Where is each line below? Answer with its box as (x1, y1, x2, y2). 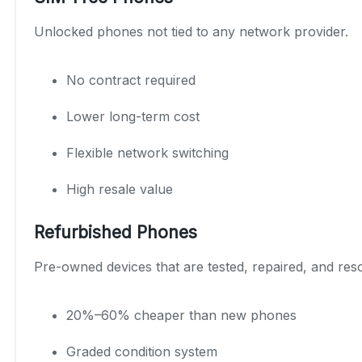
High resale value (66, 180, 173, 197)
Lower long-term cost (66, 107, 200, 124)
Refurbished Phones (34, 221, 197, 242)
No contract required (66, 71, 196, 88)
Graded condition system (66, 343, 217, 360)
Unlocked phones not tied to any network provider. (34, 23, 348, 40)
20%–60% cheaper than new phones (66, 306, 297, 323)
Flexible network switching (66, 144, 229, 161)
